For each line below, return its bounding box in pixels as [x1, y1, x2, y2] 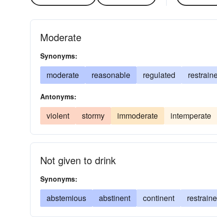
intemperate [170, 110, 211, 121]
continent [143, 192, 174, 203]
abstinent [99, 192, 130, 203]
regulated [143, 69, 175, 80]
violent [46, 110, 69, 121]
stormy [82, 110, 105, 121]
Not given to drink [40, 153, 116, 167]
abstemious [46, 192, 86, 203]
